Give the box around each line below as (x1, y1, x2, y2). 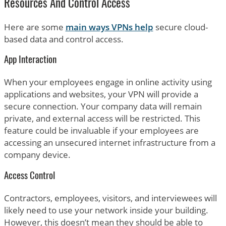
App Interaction (4, 55, 56, 66)
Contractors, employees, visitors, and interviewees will (4, 192, 217, 204)
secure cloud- (153, 21, 208, 33)
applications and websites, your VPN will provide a (4, 88, 198, 100)
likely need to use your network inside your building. (4, 204, 208, 216)
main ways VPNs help (65, 21, 153, 33)
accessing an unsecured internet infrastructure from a (4, 137, 215, 149)
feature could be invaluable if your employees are (4, 125, 199, 137)
